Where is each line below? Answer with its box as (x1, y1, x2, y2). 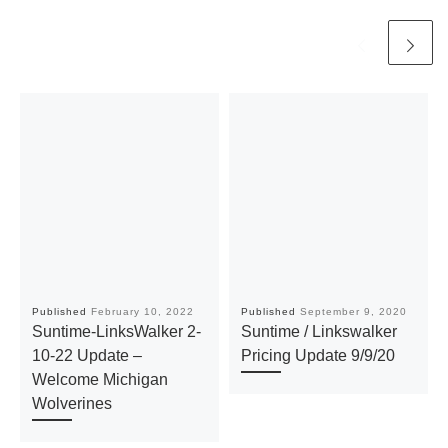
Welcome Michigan (31, 370, 168, 389)
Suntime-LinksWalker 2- (31, 322, 201, 341)
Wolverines (31, 394, 112, 413)
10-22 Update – (31, 346, 142, 365)
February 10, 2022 (90, 306, 194, 318)
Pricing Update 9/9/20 (240, 346, 395, 365)
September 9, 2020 (299, 306, 407, 318)
